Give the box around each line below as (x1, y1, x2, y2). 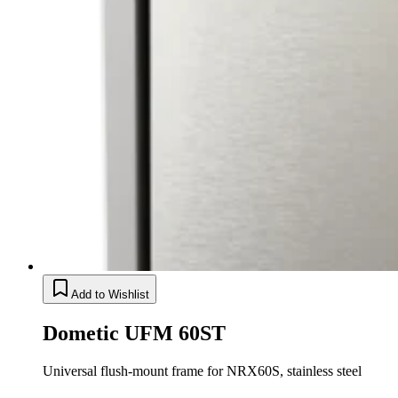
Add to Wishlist (71, 288, 149, 302)
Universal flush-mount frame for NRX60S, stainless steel (43, 363, 362, 379)
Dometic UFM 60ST (43, 322, 231, 346)
